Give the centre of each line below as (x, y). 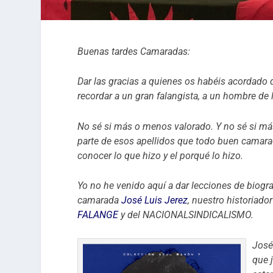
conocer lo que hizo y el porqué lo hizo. (161, 155)
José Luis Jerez (155, 200)
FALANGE (98, 215)
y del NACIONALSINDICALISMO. (186, 215)
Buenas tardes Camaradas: (134, 51)
